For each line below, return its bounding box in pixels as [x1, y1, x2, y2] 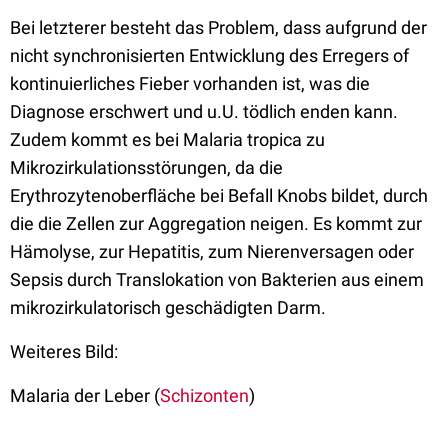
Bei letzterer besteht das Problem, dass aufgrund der [10, 17, 427, 38]
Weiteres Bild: [10, 341, 118, 362]
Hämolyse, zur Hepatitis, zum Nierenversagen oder [10, 241, 414, 262]
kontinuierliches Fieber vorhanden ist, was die [10, 73, 370, 94]
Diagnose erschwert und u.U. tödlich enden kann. [10, 101, 398, 122]
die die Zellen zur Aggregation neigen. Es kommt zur [10, 213, 422, 234]
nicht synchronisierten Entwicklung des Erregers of [10, 45, 409, 66]
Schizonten [160, 385, 249, 406]
